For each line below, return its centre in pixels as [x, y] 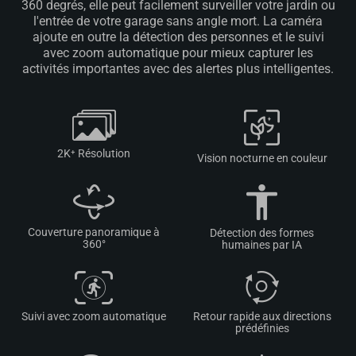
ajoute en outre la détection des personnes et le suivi [178, 37]
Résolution [103, 153]
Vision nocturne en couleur [262, 158]
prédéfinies [262, 329]
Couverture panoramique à [94, 232]
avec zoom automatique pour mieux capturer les [178, 52]
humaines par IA [262, 244]
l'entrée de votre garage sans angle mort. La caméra [178, 21]
